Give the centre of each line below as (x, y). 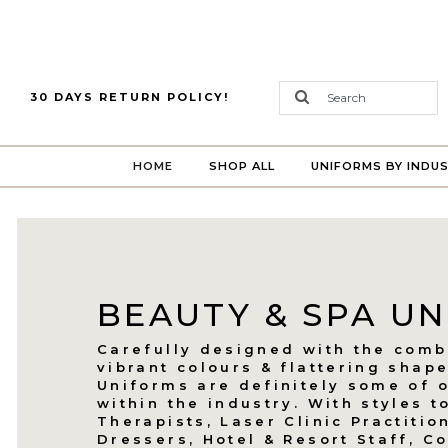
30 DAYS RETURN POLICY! (129, 96)
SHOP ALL (242, 166)
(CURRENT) (209, 165)
